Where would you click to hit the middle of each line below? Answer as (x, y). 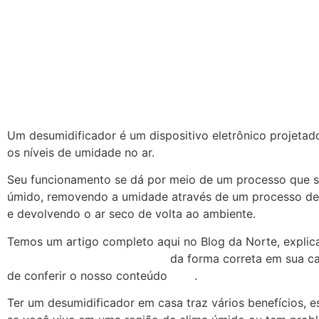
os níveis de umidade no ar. (83, 152)
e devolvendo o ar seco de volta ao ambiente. (131, 214)
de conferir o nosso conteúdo (89, 275)
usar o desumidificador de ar (87, 258)
